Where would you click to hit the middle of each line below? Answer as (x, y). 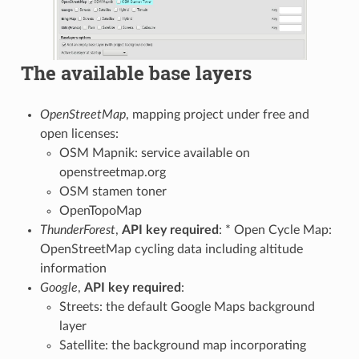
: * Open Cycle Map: (275, 230)
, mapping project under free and (217, 115)
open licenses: (79, 134)
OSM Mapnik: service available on (154, 153)
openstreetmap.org (112, 172)
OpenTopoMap (100, 211)
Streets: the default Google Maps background (187, 307)
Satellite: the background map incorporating (182, 345)
